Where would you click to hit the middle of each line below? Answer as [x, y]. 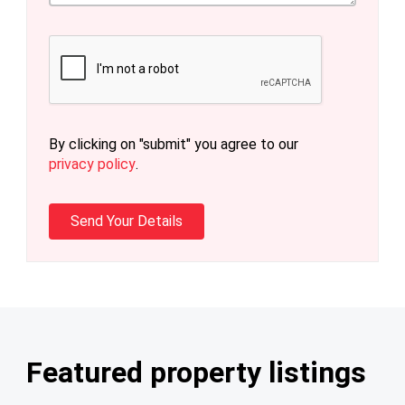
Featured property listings [196, 372]
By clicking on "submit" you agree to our [174, 144]
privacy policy [92, 164]
